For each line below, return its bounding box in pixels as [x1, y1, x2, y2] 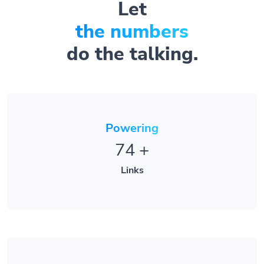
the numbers [75, 4, 189, 31]
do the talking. [66, 27, 198, 53]
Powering [105, 106, 159, 123]
